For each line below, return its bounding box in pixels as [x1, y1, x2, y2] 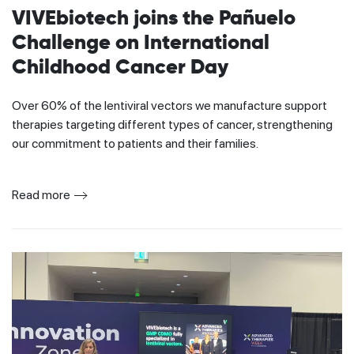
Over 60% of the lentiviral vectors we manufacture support [12, 97, 327, 113]
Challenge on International [12, 32, 269, 54]
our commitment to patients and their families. [12, 135, 258, 151]
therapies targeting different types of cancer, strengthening [12, 116, 333, 132]
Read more [12, 186, 70, 202]
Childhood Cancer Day [12, 57, 228, 78]
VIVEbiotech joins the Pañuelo [12, 8, 296, 29]
